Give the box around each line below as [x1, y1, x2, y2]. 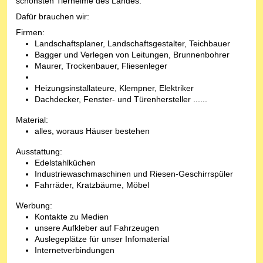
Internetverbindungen [35, 245, 114, 255]
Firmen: [16, 28, 45, 38]
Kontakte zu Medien [35, 212, 109, 222]
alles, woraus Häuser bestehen [35, 126, 150, 136]
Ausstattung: [16, 147, 62, 157]
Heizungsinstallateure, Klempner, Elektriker [35, 83, 194, 93]
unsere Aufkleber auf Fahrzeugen [35, 223, 159, 233]
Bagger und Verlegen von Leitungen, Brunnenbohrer [35, 50, 230, 60]
